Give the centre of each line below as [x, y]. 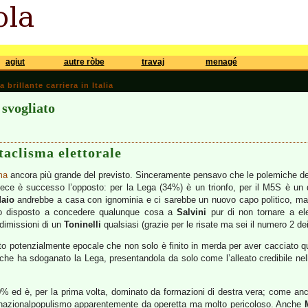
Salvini [192, 212]
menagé [221, 62]
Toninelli [82, 224]
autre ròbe [84, 62]
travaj [153, 62]
